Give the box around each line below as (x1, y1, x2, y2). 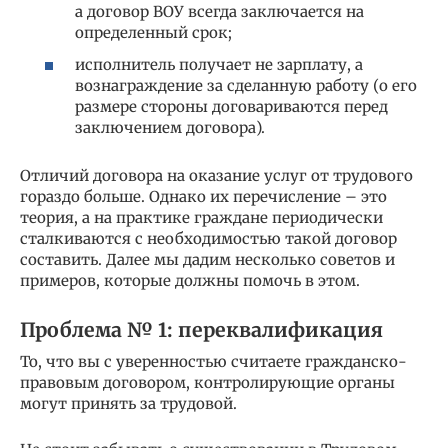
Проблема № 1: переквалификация (20, 318, 383, 342)
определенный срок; (75, 23, 232, 43)
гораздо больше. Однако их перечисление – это (20, 186, 387, 206)
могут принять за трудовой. (20, 393, 237, 413)
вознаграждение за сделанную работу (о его (75, 75, 417, 95)
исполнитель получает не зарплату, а (75, 54, 363, 74)
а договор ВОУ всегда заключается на (75, 2, 364, 22)
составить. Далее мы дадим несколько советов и (20, 249, 395, 269)
